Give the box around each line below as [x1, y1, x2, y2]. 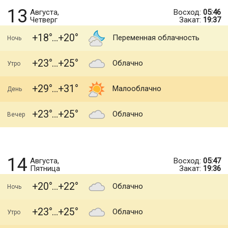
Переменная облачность [112, 33, 199, 42]
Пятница [30, 164, 60, 173]
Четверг [30, 15, 58, 24]
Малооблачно [112, 84, 161, 93]
